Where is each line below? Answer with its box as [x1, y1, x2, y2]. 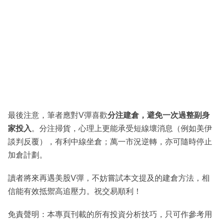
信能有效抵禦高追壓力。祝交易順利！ [8, 187, 141, 196]
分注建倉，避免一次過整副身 [108, 111, 210, 120]
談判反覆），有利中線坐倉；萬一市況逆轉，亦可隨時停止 [8, 137, 212, 146]
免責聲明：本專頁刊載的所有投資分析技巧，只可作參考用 [8, 210, 212, 219]
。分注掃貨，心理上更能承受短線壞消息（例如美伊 [31, 124, 212, 133]
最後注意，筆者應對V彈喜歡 [8, 111, 108, 120]
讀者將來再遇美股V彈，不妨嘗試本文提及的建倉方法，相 [8, 174, 210, 183]
